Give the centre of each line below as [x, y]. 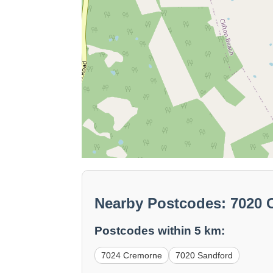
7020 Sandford [204, 256]
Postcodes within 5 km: [160, 231]
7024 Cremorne [132, 256]
